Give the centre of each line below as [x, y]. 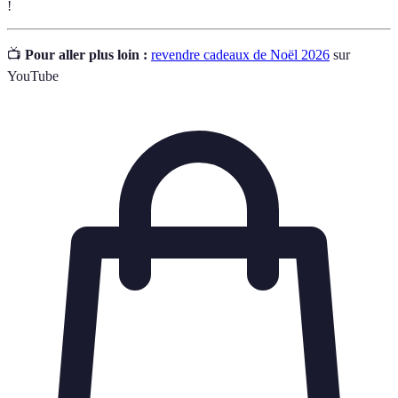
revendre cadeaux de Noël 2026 [240, 55]
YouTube [33, 76]
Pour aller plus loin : [86, 55]
